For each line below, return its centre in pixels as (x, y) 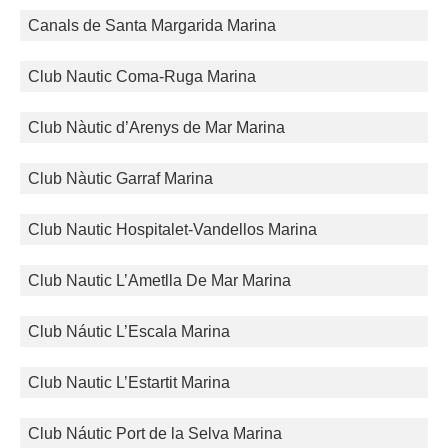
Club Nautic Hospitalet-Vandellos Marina (172, 229)
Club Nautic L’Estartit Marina (129, 382)
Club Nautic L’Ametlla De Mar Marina (159, 280)
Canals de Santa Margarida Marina (152, 25)
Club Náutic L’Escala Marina (129, 331)
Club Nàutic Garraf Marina (120, 178)
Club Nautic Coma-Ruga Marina (142, 76)
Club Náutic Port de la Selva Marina (155, 433)
